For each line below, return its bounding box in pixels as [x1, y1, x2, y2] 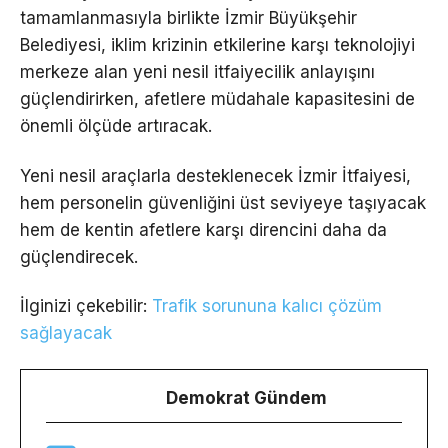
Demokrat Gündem [166, 387, 327, 408]
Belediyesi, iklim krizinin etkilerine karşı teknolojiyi [20, 35, 415, 56]
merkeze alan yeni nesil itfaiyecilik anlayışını [20, 62, 375, 83]
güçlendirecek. [20, 246, 138, 267]
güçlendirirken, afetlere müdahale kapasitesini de [20, 89, 415, 110]
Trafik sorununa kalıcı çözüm [152, 295, 382, 316]
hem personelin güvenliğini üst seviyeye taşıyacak [20, 192, 426, 213]
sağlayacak [20, 322, 112, 343]
